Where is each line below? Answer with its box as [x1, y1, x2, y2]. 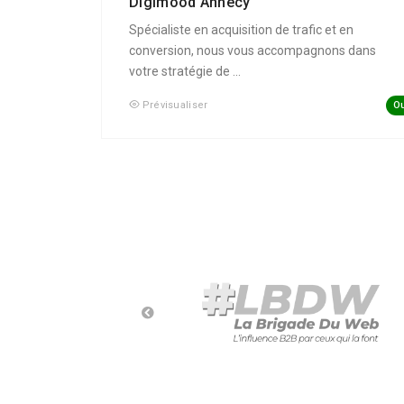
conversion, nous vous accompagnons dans [129, 43, 376, 59]
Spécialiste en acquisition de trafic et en [129, 23, 353, 38]
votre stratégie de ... [129, 64, 241, 79]
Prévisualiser [142, 99, 208, 112]
